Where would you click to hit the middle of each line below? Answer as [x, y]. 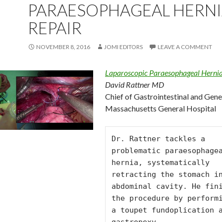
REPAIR [55, 28]
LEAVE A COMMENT [185, 47]
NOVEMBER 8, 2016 [63, 47]
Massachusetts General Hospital [161, 108]
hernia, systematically [161, 163]
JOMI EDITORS [123, 47]
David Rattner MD [135, 84]
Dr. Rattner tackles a [158, 139]
